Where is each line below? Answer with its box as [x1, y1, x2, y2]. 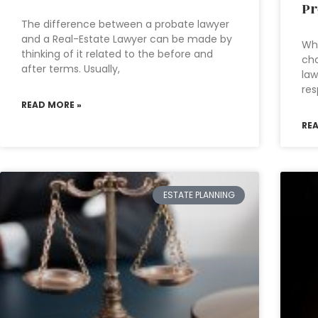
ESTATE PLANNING [163, 188, 235, 201]
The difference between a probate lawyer [21, 16, 229, 31]
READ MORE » [21, 98, 82, 111]
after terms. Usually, [21, 61, 120, 76]
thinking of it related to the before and [21, 46, 213, 61]
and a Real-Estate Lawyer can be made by [21, 31, 232, 46]
